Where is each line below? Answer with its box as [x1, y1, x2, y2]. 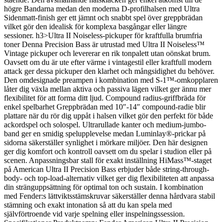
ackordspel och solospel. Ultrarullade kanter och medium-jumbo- [4, 120, 206, 129]
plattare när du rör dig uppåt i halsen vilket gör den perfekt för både [4, 111, 213, 120]
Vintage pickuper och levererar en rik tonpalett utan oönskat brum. [4, 49, 211, 57]
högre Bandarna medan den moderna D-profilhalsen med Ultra [4, 4, 200, 13]
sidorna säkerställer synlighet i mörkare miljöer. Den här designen [4, 138, 208, 147]
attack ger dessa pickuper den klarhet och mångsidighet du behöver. [4, 66, 215, 75]
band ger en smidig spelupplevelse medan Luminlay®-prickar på [4, 129, 206, 138]
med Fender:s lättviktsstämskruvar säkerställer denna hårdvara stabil [4, 191, 215, 200]
